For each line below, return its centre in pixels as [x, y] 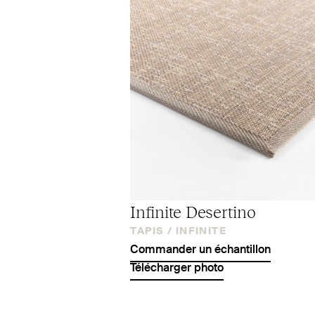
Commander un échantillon [200, 250]
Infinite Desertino [193, 211]
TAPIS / [152, 231]
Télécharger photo [177, 268]
